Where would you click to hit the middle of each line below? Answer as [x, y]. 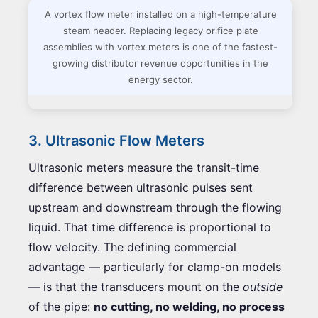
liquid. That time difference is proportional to [150, 227]
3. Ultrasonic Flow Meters [116, 140]
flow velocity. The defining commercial [132, 247]
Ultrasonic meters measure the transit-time [144, 167]
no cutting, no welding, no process [189, 306]
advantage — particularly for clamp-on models [155, 267]
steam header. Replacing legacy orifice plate [160, 30]
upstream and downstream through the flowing [155, 207]
